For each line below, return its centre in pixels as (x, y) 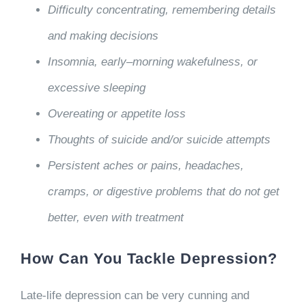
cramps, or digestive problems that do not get (163, 191)
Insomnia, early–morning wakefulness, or (152, 61)
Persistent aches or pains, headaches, (145, 165)
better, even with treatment (115, 217)
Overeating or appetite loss (116, 113)
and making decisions (103, 36)
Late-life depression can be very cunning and (135, 295)
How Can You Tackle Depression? (149, 258)
